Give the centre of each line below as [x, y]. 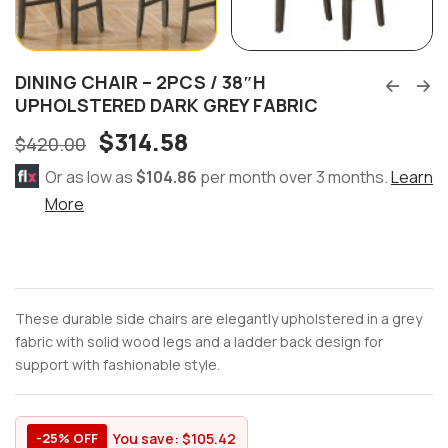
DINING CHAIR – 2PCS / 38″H [140, 81]
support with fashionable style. [117, 365]
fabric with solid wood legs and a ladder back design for [199, 342]
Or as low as [90, 176]
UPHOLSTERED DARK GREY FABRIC [166, 104]
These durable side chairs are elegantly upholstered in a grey [218, 319]
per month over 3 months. [294, 176]
